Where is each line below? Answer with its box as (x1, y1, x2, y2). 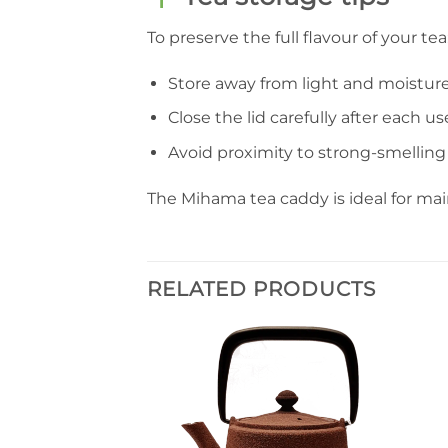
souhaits (327, 416, 379, 431)
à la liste (329, 388, 377, 403)
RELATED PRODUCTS (147, 277, 376, 302)
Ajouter (330, 374, 376, 389)
